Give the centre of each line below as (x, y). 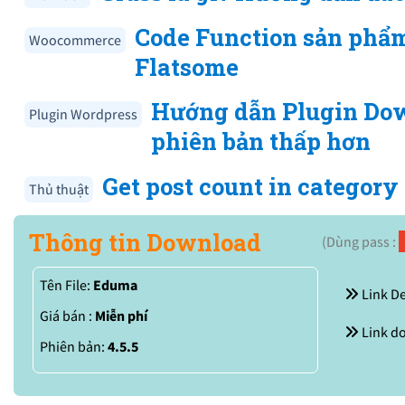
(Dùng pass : (360, 241)
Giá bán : (67, 315)
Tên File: (66, 284)
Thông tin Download (145, 242)
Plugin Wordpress (83, 114)
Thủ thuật (59, 189)
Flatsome (187, 66)
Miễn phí (121, 315)
